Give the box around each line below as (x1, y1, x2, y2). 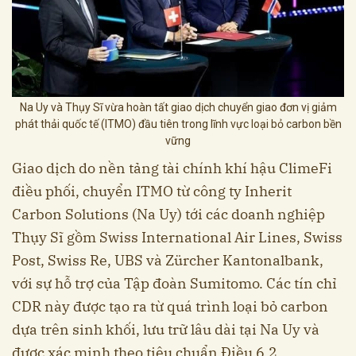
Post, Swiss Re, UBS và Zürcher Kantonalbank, (12, 251, 323, 270)
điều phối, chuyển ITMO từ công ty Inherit (12, 182, 292, 201)
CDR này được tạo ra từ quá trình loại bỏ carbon (12, 297, 328, 316)
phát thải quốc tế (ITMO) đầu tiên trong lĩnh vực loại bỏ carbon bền (14, 118, 342, 131)
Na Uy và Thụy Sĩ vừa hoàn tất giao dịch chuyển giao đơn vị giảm (19, 101, 337, 114)
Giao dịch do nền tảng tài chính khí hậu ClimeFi (12, 159, 332, 178)
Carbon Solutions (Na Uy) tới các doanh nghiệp (12, 205, 325, 224)
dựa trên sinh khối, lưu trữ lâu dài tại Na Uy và (12, 320, 319, 339)
